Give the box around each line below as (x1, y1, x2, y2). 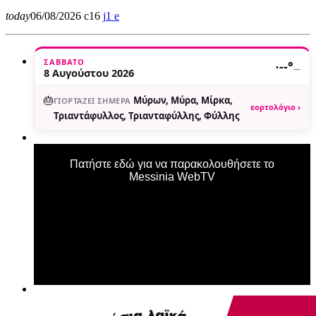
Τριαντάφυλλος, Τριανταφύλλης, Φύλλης (54, 109, 239, 122)
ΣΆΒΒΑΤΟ (44, 56, 85, 67)
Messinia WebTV (129, 170, 215, 183)
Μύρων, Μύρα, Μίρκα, (133, 93, 233, 107)
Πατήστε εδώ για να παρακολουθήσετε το (70, 157, 274, 170)
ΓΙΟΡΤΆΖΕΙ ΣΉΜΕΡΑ (54, 95, 131, 106)
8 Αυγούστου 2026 (44, 65, 134, 80)
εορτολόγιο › (250, 102, 300, 113)
